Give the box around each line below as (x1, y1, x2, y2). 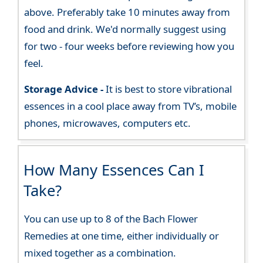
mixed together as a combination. (24, 246, 177, 260)
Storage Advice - (24, 82, 104, 96)
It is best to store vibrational (103, 82, 232, 96)
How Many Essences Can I (23, 160, 204, 181)
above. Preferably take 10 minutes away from (24, 5, 231, 19)
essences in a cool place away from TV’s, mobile (24, 99, 237, 113)
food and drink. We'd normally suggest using (24, 22, 227, 36)
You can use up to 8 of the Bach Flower (24, 212, 198, 226)
